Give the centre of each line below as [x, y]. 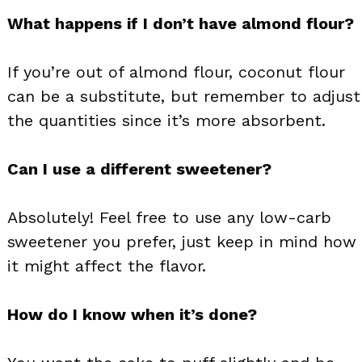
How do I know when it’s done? [132, 314]
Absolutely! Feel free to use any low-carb [169, 217]
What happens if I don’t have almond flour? [181, 23]
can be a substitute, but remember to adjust [184, 96]
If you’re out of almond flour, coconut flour [176, 72]
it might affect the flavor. [107, 265]
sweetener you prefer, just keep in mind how [182, 241]
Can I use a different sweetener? [139, 168]
